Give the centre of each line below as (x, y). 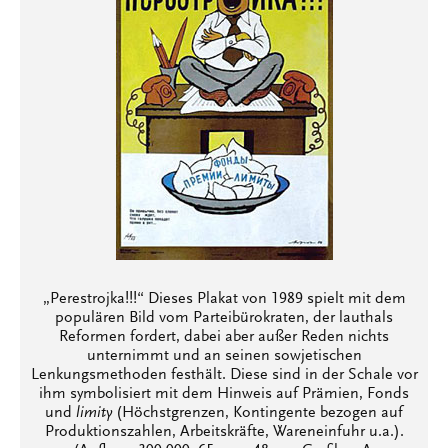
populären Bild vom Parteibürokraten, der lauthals (224, 318)
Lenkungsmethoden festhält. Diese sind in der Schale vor (224, 375)
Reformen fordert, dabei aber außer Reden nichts (224, 337)
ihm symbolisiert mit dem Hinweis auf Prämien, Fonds (224, 394)
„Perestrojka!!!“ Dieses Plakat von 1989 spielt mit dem (224, 299)
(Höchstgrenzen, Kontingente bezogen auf (257, 413)
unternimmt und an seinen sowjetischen (224, 356)
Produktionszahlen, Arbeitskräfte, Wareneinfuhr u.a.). (224, 432)
